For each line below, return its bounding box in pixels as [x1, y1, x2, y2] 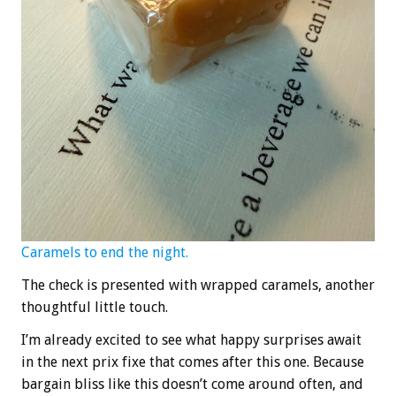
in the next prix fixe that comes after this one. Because [21, 354, 364, 371]
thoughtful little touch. [21, 299, 168, 316]
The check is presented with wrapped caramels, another [21, 277, 375, 294]
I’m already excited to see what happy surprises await [21, 331, 362, 349]
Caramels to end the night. [21, 244, 188, 262]
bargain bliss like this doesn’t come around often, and [21, 376, 363, 393]
